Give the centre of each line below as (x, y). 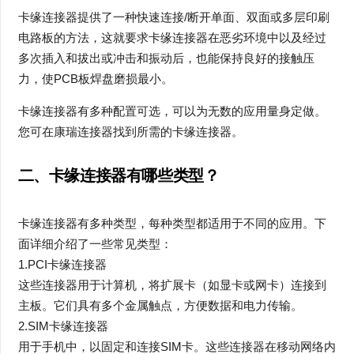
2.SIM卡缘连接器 (63, 326)
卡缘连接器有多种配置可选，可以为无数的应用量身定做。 (172, 111)
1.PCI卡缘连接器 (62, 264)
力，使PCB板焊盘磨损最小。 (95, 79)
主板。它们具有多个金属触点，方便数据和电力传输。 (160, 305)
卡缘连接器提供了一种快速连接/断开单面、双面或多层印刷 (173, 17)
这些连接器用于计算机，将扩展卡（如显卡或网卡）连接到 (172, 284)
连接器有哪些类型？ (149, 175)
